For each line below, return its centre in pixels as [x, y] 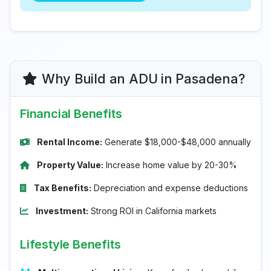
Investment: [62, 211]
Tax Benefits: [63, 188]
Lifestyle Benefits [70, 244]
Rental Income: [70, 142]
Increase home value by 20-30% [170, 165]
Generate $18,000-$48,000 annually [177, 142]
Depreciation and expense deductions [170, 188]
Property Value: [70, 165]
